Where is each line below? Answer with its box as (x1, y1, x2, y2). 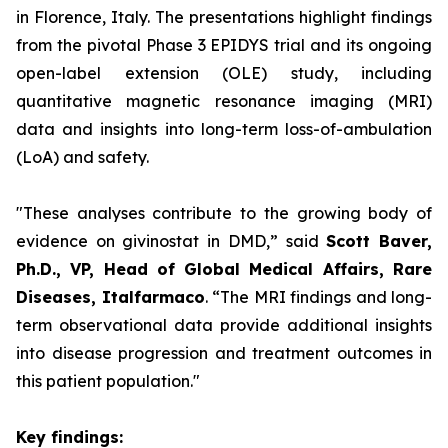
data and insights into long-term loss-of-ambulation (16, 119, 432, 139)
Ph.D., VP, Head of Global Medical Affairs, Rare (16, 259, 432, 279)
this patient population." (16, 371, 200, 391)
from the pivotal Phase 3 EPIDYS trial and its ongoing (16, 35, 432, 55)
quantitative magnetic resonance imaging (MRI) (16, 91, 432, 111)
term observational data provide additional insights (16, 315, 432, 335)
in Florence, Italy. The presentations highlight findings (16, 7, 432, 27)
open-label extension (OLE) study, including (16, 63, 432, 83)
